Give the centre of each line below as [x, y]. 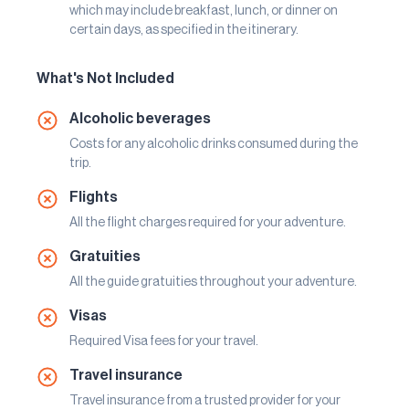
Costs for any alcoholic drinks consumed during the [214, 144]
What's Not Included [105, 78]
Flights [94, 197]
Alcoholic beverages [140, 118]
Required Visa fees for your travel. [164, 341]
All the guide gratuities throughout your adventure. [213, 282]
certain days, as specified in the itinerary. [184, 30]
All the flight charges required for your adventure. [208, 222]
